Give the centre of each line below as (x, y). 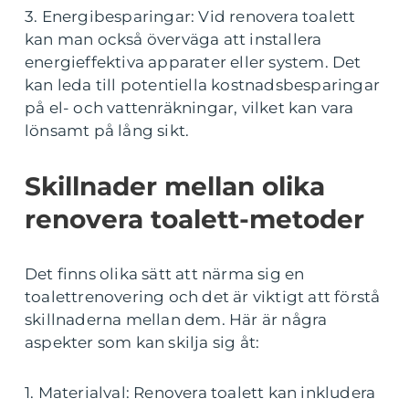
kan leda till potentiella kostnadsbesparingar (203, 84)
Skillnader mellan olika (175, 186)
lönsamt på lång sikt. (107, 130)
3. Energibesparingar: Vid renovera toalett (190, 16)
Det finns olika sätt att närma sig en (165, 273)
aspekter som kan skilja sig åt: (142, 342)
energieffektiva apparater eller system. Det (193, 62)
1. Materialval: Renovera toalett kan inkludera (200, 392)
